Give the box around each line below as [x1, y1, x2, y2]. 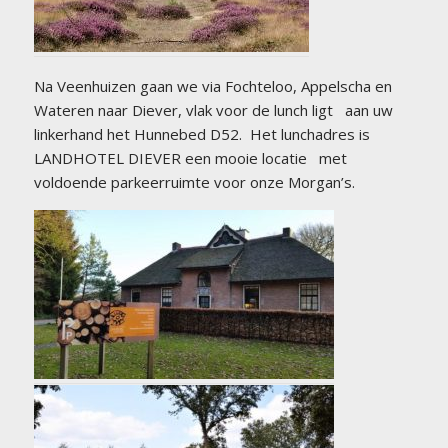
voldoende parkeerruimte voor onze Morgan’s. [33, 172, 355, 193]
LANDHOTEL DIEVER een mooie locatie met [33, 148, 347, 169]
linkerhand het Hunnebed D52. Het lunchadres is [33, 124, 370, 145]
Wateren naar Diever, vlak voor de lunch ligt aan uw [33, 100, 393, 121]
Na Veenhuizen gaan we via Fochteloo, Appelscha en [33, 76, 392, 97]
